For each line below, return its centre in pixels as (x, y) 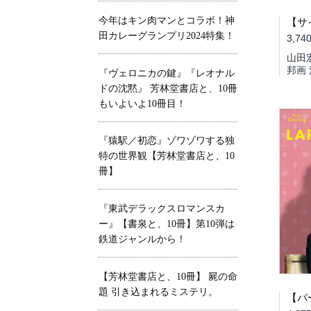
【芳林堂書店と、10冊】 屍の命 (168, 276)
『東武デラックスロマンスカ (162, 209)
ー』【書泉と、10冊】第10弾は (167, 224)
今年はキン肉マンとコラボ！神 (167, 20)
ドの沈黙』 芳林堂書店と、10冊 (168, 88)
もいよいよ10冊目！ (142, 103)
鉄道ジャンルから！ (142, 239)
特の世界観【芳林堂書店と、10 (167, 156)
